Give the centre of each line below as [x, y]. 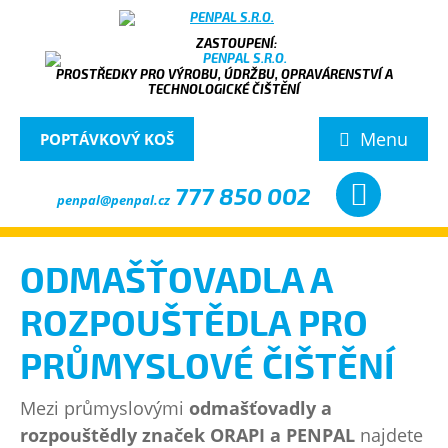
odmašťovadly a [260, 408]
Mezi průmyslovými [104, 408]
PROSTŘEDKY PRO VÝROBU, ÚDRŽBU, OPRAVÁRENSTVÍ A [224, 74]
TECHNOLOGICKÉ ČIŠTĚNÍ [224, 89]
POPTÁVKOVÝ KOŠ [107, 139]
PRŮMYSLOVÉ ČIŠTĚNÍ [207, 364]
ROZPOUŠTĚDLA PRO [194, 321]
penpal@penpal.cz [113, 200]
